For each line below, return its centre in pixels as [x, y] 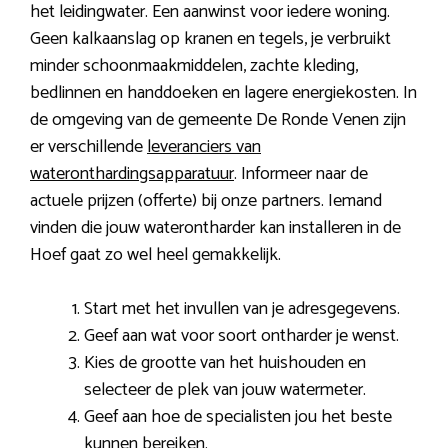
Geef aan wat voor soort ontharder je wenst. [241, 336]
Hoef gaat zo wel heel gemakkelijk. [155, 255]
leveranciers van [204, 147]
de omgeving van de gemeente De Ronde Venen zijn [218, 120]
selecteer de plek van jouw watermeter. [225, 390]
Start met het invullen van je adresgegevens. [242, 309]
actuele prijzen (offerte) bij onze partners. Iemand [206, 201]
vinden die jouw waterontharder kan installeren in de [215, 228]
